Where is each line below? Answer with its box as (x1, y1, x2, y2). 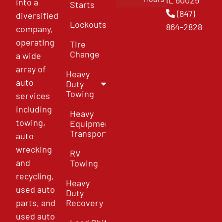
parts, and (16, 197, 56, 208)
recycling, (16, 170, 55, 181)
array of (16, 63, 46, 74)
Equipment (70, 117, 114, 129)
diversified (16, 9, 59, 21)
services (16, 90, 51, 101)
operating (16, 36, 55, 48)
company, (16, 23, 54, 34)
